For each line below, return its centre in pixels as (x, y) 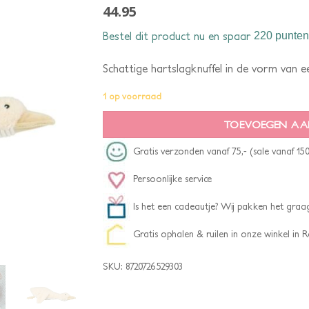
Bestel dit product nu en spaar (177, 36)
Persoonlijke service (171, 178)
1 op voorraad (132, 97)
